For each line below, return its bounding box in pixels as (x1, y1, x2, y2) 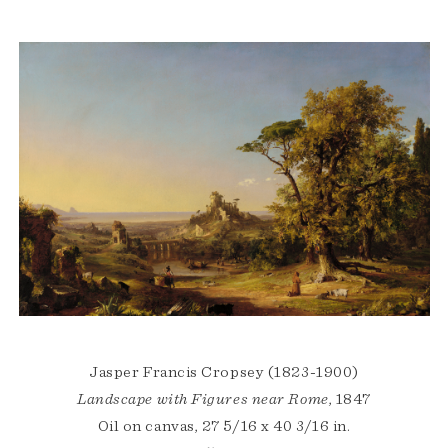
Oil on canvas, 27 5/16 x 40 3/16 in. (97, 418, 351, 435)
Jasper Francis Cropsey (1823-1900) (89, 364, 359, 381)
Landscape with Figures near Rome (77, 391, 329, 408)
